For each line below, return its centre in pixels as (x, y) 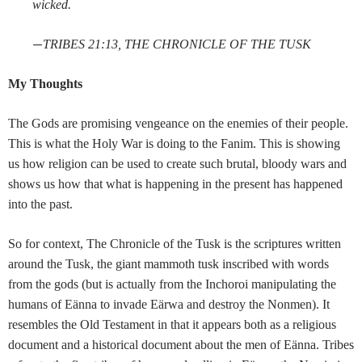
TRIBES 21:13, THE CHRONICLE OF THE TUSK (177, 44)
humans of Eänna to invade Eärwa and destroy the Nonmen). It (169, 305)
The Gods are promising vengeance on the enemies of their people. (178, 124)
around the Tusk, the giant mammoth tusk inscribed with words (168, 264)
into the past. (40, 204)
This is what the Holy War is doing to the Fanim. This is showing (174, 144)
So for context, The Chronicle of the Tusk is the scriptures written (175, 244)
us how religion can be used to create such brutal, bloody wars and (177, 164)
